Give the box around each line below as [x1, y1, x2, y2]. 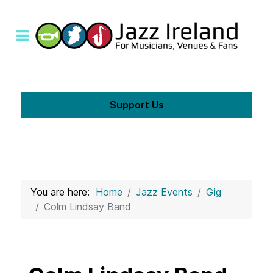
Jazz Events [136, 186, 193, 199]
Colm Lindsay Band [44, 200, 131, 213]
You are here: [30, 186, 96, 199]
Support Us [109, 98, 164, 111]
